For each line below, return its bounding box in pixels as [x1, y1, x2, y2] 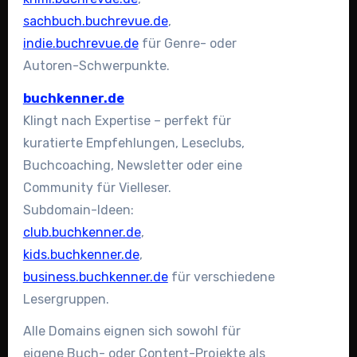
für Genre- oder [138, 35, 237, 51]
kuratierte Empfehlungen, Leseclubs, [22, 135, 245, 151]
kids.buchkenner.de [22, 246, 139, 262]
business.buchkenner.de [22, 269, 168, 284]
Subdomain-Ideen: [22, 202, 134, 218]
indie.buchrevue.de [22, 35, 139, 51]
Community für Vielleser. [22, 179, 171, 195]
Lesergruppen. [22, 291, 109, 307]
